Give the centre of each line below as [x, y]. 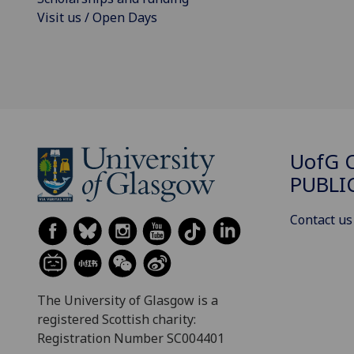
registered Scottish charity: [117, 319]
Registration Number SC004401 [131, 338]
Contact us [321, 220]
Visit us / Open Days [97, 17]
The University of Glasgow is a [128, 300]
